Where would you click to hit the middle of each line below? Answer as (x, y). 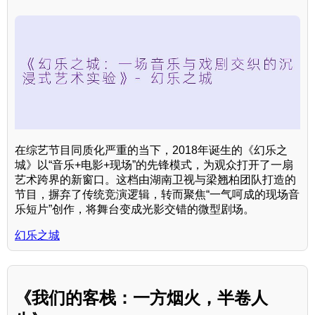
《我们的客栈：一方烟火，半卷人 (141, 298)
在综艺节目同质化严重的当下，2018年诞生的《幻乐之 (151, 150)
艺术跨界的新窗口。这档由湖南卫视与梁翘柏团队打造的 (155, 180)
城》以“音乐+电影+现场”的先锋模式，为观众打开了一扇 (154, 165)
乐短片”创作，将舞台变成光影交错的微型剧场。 (135, 210)
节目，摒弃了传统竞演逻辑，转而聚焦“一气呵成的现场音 (157, 195)
